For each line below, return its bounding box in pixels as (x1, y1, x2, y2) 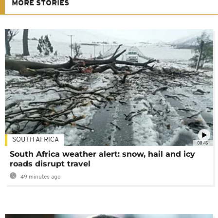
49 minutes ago (19, 174, 61, 181)
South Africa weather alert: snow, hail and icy (10, 149, 195, 159)
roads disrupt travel (10, 159, 91, 169)
